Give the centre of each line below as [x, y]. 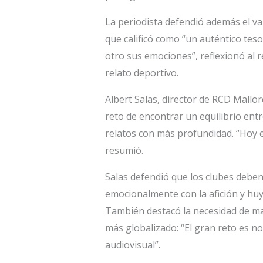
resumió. [124, 151]
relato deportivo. [141, 73]
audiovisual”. [132, 245]
